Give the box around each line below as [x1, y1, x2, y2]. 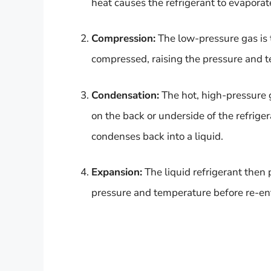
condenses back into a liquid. [91, 129, 223, 143]
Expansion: [91, 165, 142, 180]
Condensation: [91, 88, 159, 102]
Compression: [91, 31, 155, 46]
